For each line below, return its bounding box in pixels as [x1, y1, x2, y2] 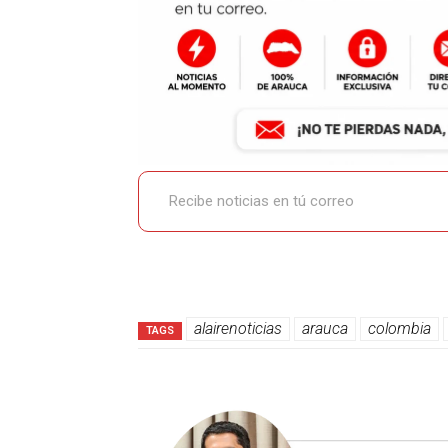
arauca [302, 319, 348, 339]
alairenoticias [194, 319, 282, 339]
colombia [368, 319, 431, 339]
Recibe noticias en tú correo [137, 162, 178, 179]
